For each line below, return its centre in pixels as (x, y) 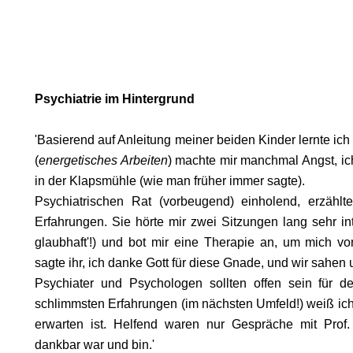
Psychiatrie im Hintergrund (115, 99)
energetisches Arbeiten (103, 160)
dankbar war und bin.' (96, 345)
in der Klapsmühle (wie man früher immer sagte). (170, 181)
